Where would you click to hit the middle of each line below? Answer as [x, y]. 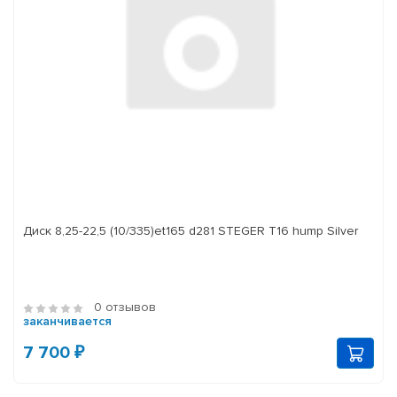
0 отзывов [125, 307]
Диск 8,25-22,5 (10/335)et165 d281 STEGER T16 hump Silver [191, 231]
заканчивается [67, 322]
